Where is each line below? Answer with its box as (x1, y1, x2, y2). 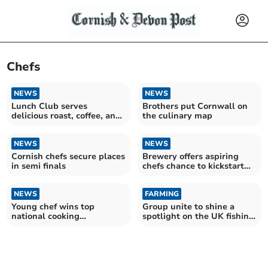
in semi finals (11, 160, 66, 172)
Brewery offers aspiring (142, 150, 239, 162)
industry (142, 220, 177, 232)
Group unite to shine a (142, 200, 234, 212)
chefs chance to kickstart (142, 160, 244, 172)
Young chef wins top (11, 200, 95, 212)
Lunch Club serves (11, 100, 88, 112)
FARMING (145, 188, 179, 199)
